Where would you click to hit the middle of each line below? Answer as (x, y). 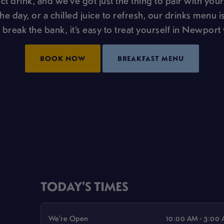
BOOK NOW (62, 58)
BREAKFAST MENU (151, 58)
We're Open (68, 218)
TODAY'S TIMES (85, 186)
